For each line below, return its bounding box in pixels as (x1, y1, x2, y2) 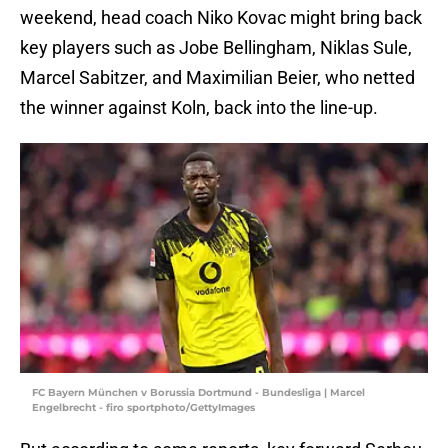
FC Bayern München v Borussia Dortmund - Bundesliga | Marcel (32, 386, 365, 400)
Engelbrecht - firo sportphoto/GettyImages (32, 401, 255, 415)
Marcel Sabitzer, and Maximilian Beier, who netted (20, 67, 415, 89)
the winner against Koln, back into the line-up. (20, 97, 378, 119)
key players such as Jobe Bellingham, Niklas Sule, (20, 37, 412, 59)
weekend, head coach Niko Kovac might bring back (20, 7, 422, 29)
